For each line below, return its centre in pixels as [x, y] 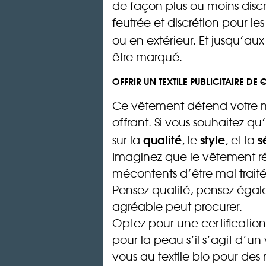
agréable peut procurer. [177, 206]
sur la [128, 140]
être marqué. [147, 56]
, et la [241, 140]
